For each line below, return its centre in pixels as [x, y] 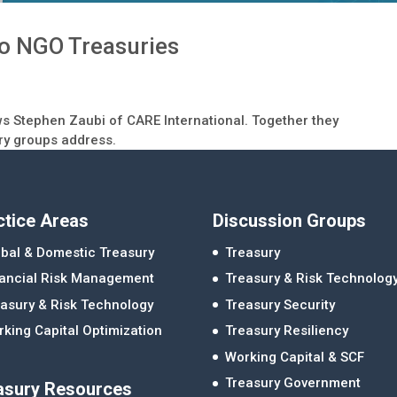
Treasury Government [293, 383]
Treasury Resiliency [287, 331]
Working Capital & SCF [295, 357]
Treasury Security [280, 304]
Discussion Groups [290, 220]
